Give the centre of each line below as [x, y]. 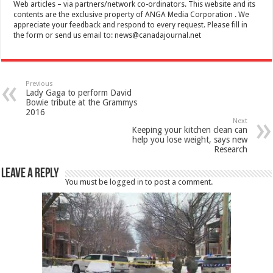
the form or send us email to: [64, 35]
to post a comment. [178, 182]
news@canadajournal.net [158, 35]
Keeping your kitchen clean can [189, 129]
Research [230, 149]
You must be [88, 182]
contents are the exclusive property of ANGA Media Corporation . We [132, 14]
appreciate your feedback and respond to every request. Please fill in [131, 25]
